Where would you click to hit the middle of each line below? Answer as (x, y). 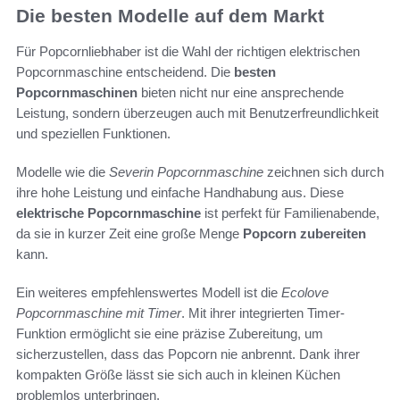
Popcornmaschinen (77, 93)
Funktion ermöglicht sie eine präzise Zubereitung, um (170, 334)
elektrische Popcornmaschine (108, 213)
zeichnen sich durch (324, 172)
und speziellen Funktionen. (93, 134)
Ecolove (305, 293)
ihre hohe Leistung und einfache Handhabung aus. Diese (180, 193)
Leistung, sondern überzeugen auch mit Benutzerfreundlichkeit (197, 113)
